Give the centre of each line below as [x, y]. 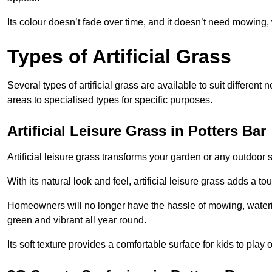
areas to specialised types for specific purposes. [110, 100]
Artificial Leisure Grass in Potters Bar [137, 131]
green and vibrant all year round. [77, 220]
